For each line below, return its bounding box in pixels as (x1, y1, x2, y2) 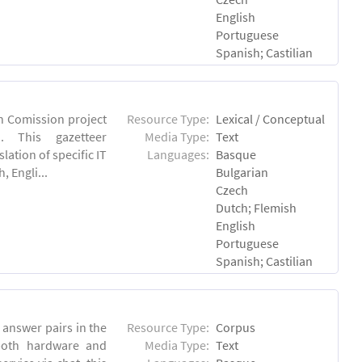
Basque (216, 145, 257, 162)
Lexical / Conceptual (216, 110, 326, 127)
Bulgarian (216, 163, 269, 180)
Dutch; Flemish (216, 199, 297, 216)
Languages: (147, 145, 210, 162)
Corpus (216, 319, 256, 336)
